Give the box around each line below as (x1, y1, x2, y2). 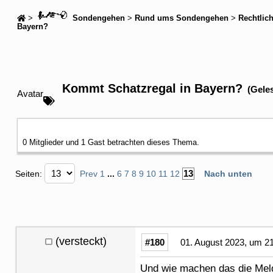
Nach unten (204, 168, 252, 179)
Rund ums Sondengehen (135, 13, 229, 23)
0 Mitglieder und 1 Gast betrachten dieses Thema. (23, 137, 199, 147)
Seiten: (15, 168, 44, 179)
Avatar (17, 88, 43, 99)
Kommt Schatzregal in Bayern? (58, 81, 243, 95)
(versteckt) (55, 235, 107, 247)
